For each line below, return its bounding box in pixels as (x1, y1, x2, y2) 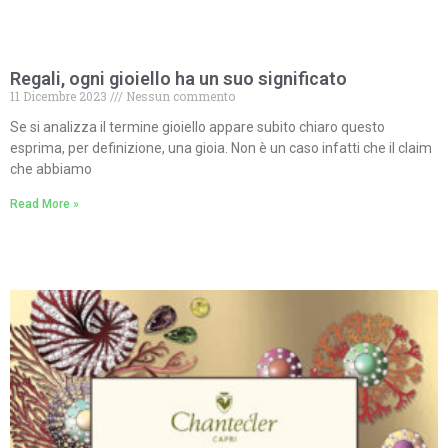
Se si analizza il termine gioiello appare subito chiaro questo (10, 118, 385, 135)
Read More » (10, 196, 79, 211)
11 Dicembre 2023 (10, 87, 110, 104)
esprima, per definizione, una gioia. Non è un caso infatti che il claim (10, 139, 432, 156)
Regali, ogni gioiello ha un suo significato (10, 67, 347, 89)
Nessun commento (123, 87, 235, 104)
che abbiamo (10, 160, 92, 177)
